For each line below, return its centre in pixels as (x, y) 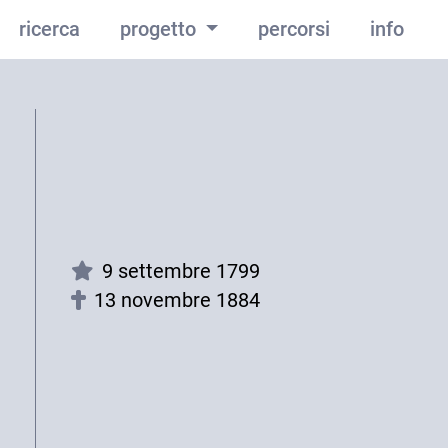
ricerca (49, 29)
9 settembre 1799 (181, 271)
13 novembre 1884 (177, 300)
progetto (160, 29)
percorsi (294, 29)
